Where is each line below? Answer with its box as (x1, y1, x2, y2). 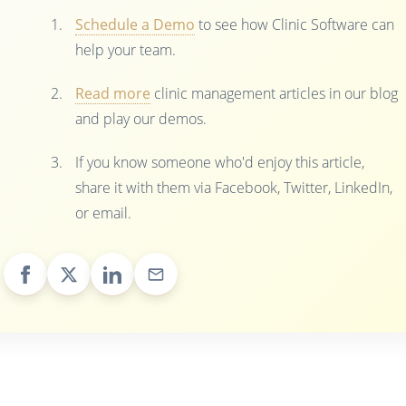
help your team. (75, 40, 177, 61)
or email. (75, 203, 132, 224)
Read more (75, 83, 151, 104)
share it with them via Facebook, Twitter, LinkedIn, (75, 178, 393, 198)
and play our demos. (75, 109, 208, 130)
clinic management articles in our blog (150, 83, 399, 104)
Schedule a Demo (75, 14, 196, 35)
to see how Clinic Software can (195, 14, 395, 35)
